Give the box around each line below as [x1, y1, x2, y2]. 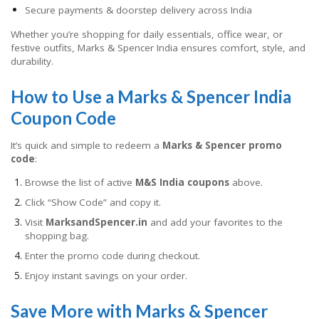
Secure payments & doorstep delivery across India [25, 4, 252, 17]
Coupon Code [11, 107, 116, 128]
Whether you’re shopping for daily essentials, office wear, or [11, 28, 283, 41]
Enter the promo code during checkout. [25, 249, 200, 263]
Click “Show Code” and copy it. [25, 196, 161, 209]
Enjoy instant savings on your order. [25, 269, 187, 283]
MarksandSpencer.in [46, 216, 147, 229]
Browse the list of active [25, 176, 135, 189]
